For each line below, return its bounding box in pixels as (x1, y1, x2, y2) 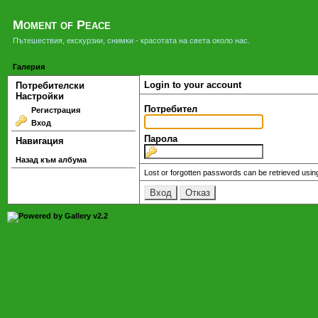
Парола (143, 133, 177, 145)
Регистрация (31, 105, 80, 114)
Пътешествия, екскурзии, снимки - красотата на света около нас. (13, 36, 250, 45)
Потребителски (15, 79, 84, 91)
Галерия (13, 62, 45, 72)
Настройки (15, 90, 64, 102)
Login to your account (143, 79, 241, 90)
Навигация (15, 135, 64, 146)
